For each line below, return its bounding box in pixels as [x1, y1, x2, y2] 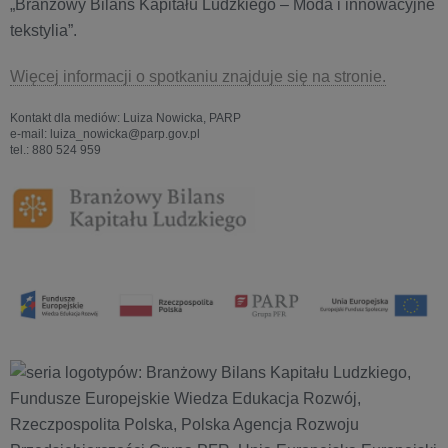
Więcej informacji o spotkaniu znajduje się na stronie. [10, 67, 386, 85]
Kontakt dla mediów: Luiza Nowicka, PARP [10, 110, 241, 125]
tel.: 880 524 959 [10, 142, 101, 157]
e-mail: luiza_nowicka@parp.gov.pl [10, 126, 200, 141]
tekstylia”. [10, 21, 77, 39]
